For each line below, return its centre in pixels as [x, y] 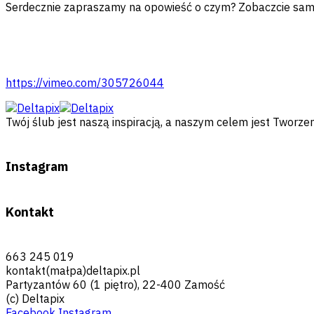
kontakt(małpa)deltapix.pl [73, 270]
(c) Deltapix [35, 298]
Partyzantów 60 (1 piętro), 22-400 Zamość [115, 284]
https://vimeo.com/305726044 [85, 82]
